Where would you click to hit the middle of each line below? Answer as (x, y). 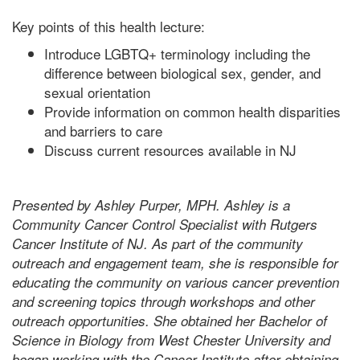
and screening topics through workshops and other (164, 301)
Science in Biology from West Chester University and (171, 340)
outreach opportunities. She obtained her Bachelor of (170, 320)
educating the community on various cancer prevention (176, 282)
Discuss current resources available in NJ (170, 149)
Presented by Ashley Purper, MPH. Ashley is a (151, 205)
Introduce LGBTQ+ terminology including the (177, 53)
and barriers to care (103, 130)
